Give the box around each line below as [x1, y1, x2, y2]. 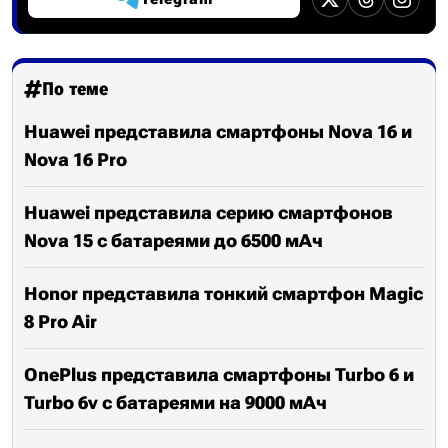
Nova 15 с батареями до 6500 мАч [24, 230, 323, 251]
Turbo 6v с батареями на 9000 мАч [24, 392, 327, 413]
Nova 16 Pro [24, 149, 127, 170]
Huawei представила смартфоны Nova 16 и [24, 121, 412, 142]
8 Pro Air [24, 311, 97, 332]
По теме [42, 78, 108, 99]
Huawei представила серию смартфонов [24, 202, 393, 223]
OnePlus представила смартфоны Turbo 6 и [24, 364, 414, 385]
